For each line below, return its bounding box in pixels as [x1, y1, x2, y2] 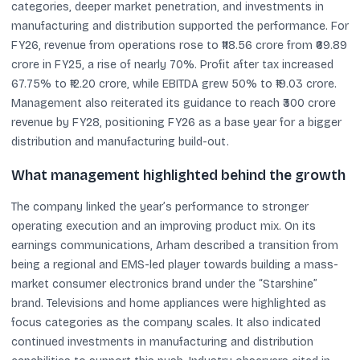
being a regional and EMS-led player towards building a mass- [11, 258, 338, 272]
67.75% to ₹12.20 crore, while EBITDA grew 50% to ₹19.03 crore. [11, 76, 337, 91]
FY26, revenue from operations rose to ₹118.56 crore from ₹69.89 [11, 38, 347, 52]
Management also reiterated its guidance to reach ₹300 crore [11, 96, 336, 110]
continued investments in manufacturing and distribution [11, 335, 313, 349]
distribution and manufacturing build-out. [11, 134, 229, 149]
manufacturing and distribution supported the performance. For [11, 18, 349, 33]
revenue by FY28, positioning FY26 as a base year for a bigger [11, 115, 342, 129]
